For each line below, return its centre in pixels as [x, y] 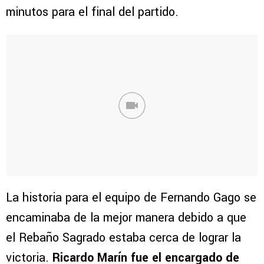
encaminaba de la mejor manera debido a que [126, 218]
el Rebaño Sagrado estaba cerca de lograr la [123, 238]
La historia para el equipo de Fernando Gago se [131, 198]
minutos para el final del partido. [92, 12]
